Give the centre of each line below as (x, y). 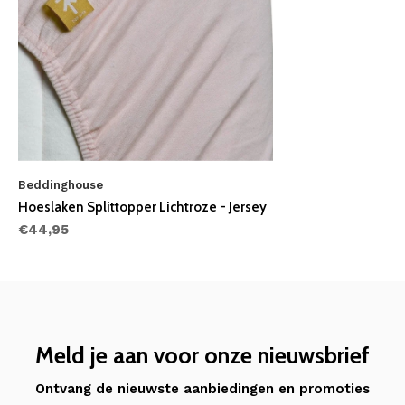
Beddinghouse (61, 184)
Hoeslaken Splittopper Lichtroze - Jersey (142, 207)
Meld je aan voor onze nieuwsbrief (202, 355)
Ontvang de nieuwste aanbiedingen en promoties (202, 388)
